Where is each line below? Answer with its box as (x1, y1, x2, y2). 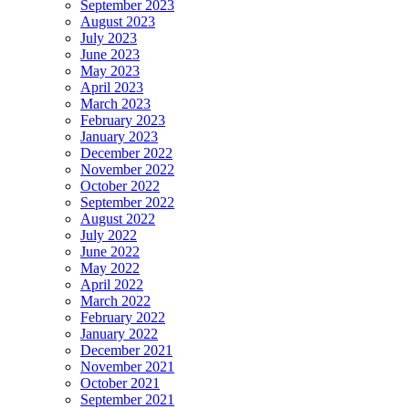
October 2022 (80, 177, 160, 194)
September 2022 (80, 194, 174, 210)
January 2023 (80, 128, 158, 144)
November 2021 (80, 358, 174, 374)
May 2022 (80, 259, 140, 276)
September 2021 (80, 391, 174, 407)
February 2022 (80, 309, 165, 325)
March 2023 (80, 95, 151, 111)
